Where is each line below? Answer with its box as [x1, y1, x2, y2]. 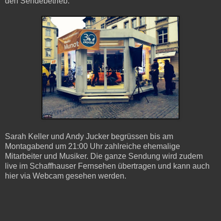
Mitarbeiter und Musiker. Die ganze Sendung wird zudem [5, 151, 203, 160]
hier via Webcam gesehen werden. [5, 171, 126, 180]
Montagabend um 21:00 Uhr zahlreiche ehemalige [5, 142, 180, 150]
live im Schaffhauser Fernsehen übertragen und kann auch [5, 161, 210, 170]
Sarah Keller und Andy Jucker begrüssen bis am [5, 132, 173, 141]
